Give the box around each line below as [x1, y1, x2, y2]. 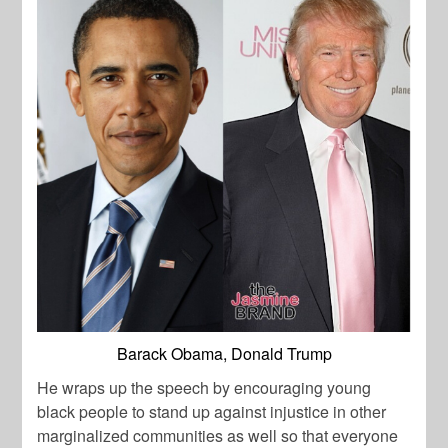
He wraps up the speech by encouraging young [37, 376, 372, 400]
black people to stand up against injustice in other [37, 400, 387, 424]
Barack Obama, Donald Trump [116, 342, 332, 366]
